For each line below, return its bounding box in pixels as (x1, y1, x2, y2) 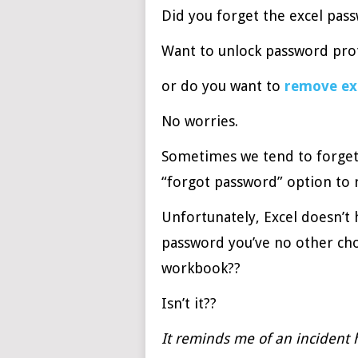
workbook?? (161, 260, 241, 276)
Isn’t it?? (161, 295, 217, 312)
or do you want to (161, 78, 284, 94)
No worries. (161, 113, 238, 129)
